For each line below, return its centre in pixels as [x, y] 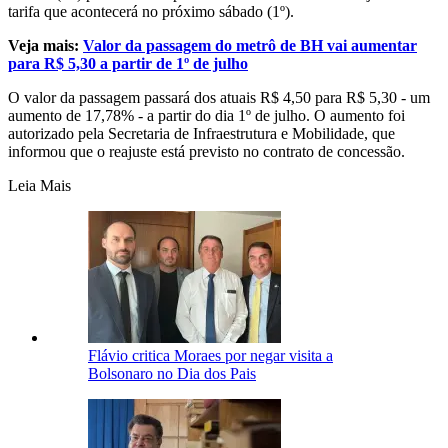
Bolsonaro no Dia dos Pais [172, 374]
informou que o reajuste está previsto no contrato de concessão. [208, 152]
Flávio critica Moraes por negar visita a [210, 356]
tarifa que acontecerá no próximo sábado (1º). [153, 12]
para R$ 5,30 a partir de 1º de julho [128, 64]
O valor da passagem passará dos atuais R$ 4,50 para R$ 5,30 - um [219, 98]
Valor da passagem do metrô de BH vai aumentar [250, 46]
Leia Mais [39, 186]
